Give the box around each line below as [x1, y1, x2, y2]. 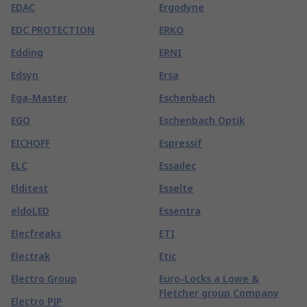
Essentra [159, 204, 201, 217]
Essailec [159, 159, 196, 172]
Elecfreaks [11, 227, 61, 240]
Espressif [159, 136, 202, 149]
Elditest [11, 182, 48, 195]
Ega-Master [11, 91, 67, 104]
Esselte [159, 182, 193, 195]
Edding [11, 46, 43, 59]
